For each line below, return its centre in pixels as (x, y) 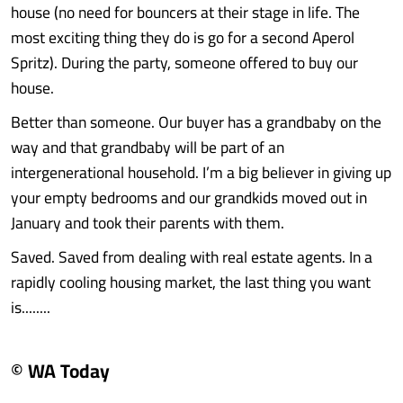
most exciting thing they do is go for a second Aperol (183, 37)
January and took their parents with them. (148, 223)
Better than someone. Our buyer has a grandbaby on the (196, 122)
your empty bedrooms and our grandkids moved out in (189, 197)
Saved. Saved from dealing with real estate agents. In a (192, 257)
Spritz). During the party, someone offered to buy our (184, 63)
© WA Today (60, 371)
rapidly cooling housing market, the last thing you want (191, 282)
